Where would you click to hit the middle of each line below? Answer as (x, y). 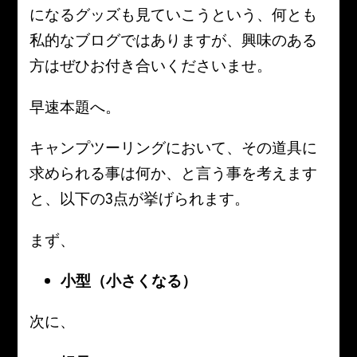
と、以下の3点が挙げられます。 (140, 199)
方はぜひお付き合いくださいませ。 (151, 66)
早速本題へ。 (75, 106)
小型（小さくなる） (129, 280)
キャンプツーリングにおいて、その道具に (174, 148)
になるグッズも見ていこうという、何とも (174, 15)
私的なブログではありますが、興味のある (174, 40)
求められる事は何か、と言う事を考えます (174, 173)
